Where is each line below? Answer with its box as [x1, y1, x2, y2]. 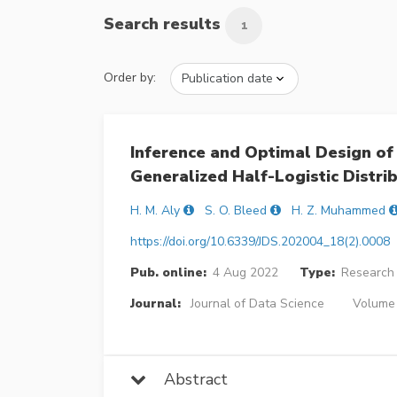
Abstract [146, 368, 228, 390]
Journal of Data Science [190, 294, 324, 312]
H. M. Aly [130, 201, 180, 219]
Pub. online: [130, 263, 206, 281]
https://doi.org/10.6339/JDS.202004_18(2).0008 [130, 232, 390, 250]
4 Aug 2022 [212, 263, 278, 281]
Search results [104, 13, 225, 35]
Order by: [104, 69, 156, 87]
